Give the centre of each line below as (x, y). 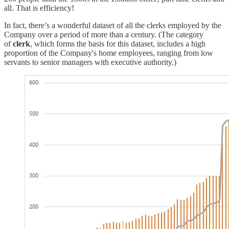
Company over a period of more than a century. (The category (104, 34)
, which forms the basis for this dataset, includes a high (118, 43)
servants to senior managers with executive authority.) (90, 62)
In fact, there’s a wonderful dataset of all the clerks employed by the (113, 25)
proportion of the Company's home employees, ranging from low (109, 53)
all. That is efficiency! (39, 8)
